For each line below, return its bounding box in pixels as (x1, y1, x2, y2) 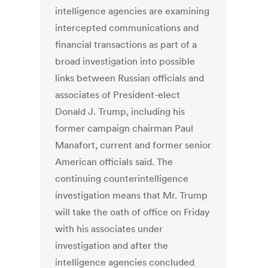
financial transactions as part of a (55, 38, 197, 51)
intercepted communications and (55, 22, 199, 34)
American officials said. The (55, 156, 173, 168)
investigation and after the (55, 239, 169, 252)
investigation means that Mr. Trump (55, 189, 208, 202)
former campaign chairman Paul (55, 122, 194, 135)
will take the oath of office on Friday (55, 206, 211, 218)
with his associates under (55, 223, 163, 235)
